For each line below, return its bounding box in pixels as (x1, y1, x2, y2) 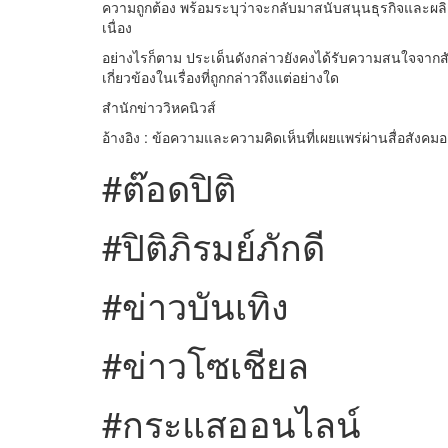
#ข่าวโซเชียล (102, 338, 309, 390)
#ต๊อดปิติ (102, 161, 236, 213)
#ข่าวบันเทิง (102, 279, 289, 331)
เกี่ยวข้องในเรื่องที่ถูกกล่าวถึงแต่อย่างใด (102, 67, 339, 88)
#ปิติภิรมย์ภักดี (102, 220, 325, 272)
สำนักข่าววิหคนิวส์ (102, 97, 216, 118)
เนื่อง (102, 17, 132, 38)
